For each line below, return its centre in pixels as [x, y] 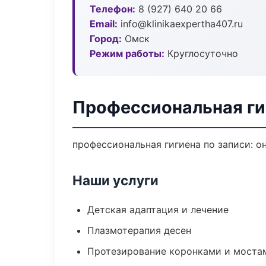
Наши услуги [115, 180]
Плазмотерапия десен [139, 230]
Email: [104, 24]
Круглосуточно [201, 53]
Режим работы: [127, 53]
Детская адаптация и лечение [158, 210]
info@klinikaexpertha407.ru [180, 24]
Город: [106, 39]
